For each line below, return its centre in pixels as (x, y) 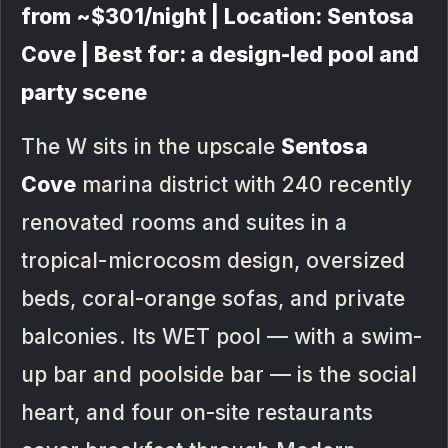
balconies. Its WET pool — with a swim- (221, 337)
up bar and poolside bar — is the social (219, 375)
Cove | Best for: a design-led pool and (220, 55)
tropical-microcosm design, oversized (213, 261)
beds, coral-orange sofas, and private (213, 299)
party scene (84, 93)
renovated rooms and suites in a (184, 223)
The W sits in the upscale (151, 147)
